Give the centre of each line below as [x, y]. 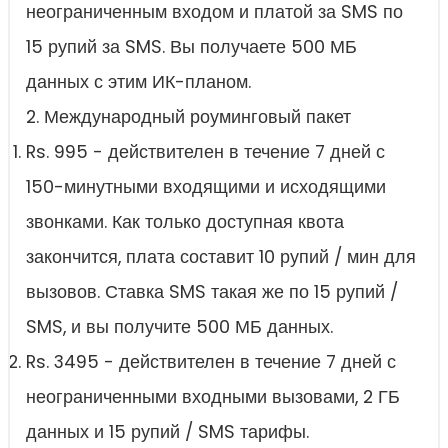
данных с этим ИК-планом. [138, 82]
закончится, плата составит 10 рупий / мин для [221, 257]
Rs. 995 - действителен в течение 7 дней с [205, 152]
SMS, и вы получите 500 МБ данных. [179, 327]
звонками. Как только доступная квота [185, 222]
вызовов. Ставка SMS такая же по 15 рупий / [212, 292]
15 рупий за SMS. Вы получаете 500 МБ [191, 47]
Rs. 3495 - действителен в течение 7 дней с [211, 362]
